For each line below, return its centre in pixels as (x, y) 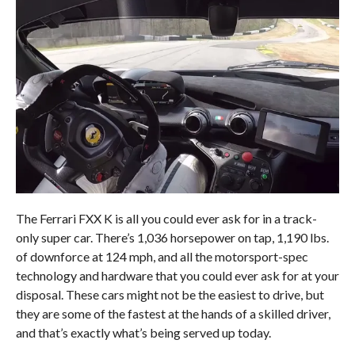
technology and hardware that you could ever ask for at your (177, 275)
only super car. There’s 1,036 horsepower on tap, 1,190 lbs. (172, 237)
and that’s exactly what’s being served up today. (143, 332)
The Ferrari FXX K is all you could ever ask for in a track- (166, 218)
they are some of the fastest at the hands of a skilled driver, (173, 313)
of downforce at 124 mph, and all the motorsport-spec (162, 256)
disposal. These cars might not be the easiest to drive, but (170, 294)
